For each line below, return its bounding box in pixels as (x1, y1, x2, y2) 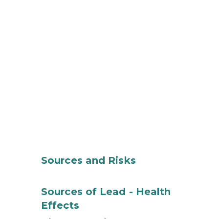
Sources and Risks (41, 154, 136, 166)
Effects (41, 199, 79, 211)
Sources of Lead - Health (41, 186, 171, 197)
